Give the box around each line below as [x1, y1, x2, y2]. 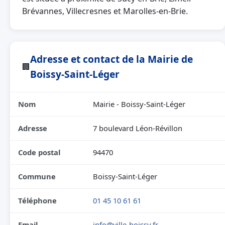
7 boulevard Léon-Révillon [93, 123, 182, 133]
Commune [18, 171, 56, 181]
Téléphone [18, 195, 57, 205]
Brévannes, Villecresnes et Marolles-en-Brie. [22, 6, 188, 17]
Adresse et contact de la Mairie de [30, 52, 193, 66]
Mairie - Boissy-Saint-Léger [93, 99, 185, 109]
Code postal [18, 147, 60, 157]
